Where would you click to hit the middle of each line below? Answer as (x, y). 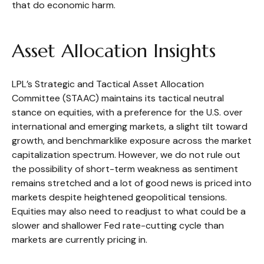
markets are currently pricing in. (80, 239)
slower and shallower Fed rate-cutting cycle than (118, 225)
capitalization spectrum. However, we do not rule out (126, 154)
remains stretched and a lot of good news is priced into (132, 183)
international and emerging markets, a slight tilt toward (130, 126)
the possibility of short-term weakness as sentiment (125, 169)
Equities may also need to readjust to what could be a (129, 211)
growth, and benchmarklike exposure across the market (132, 140)
